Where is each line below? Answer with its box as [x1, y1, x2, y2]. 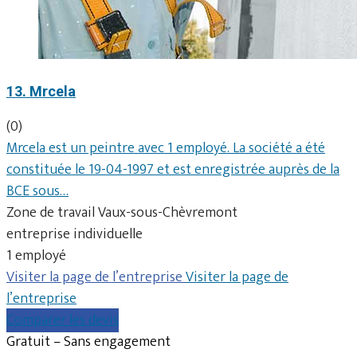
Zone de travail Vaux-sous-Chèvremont [6, 200, 237, 225]
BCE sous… [6, 178, 69, 203]
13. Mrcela [6, 82, 76, 100]
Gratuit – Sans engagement [6, 329, 171, 354]
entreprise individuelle [6, 222, 143, 246]
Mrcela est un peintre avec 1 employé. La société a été [6, 135, 325, 160]
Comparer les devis [6, 308, 119, 332]
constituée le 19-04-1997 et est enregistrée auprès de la [6, 157, 339, 182]
